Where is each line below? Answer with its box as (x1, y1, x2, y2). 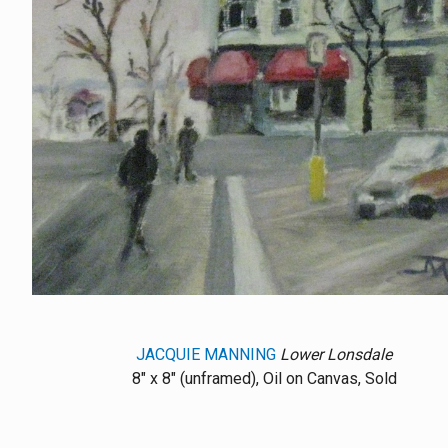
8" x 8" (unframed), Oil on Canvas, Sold (131, 368, 397, 388)
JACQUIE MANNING (136, 344, 276, 364)
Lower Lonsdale (280, 344, 392, 364)
